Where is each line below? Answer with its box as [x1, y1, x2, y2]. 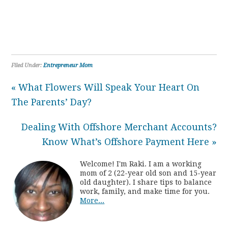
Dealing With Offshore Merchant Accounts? [21, 121, 217, 132]
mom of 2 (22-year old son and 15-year [80, 168, 217, 177]
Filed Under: [11, 62, 44, 69]
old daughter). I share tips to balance [80, 178, 212, 186]
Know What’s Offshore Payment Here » [42, 136, 217, 147]
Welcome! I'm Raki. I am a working [80, 159, 202, 168]
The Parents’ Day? [11, 96, 92, 107]
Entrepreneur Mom [43, 62, 93, 69]
